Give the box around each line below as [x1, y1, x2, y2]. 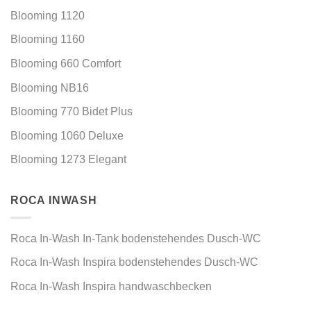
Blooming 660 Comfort [10, 58, 121, 70]
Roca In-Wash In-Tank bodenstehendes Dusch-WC [10, 232, 261, 244]
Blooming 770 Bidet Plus [10, 106, 133, 118]
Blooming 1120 [10, 9, 85, 22]
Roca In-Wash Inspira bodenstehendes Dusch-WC [10, 256, 258, 269]
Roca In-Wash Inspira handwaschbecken [10, 280, 212, 292]
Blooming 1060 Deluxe [10, 129, 126, 142]
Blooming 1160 [10, 33, 85, 46]
